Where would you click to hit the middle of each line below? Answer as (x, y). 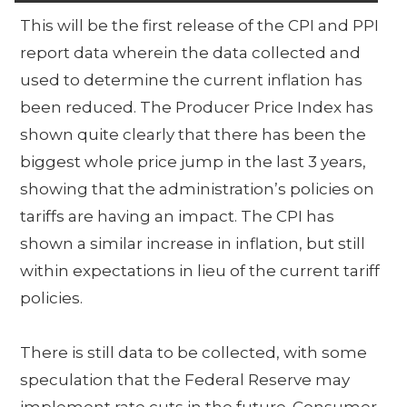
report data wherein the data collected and (191, 52)
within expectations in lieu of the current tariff (200, 270)
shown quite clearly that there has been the (194, 134)
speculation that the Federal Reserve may (185, 379)
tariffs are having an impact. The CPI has (178, 216)
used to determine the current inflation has (192, 79)
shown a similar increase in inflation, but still (193, 243)
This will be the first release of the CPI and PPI (200, 25)
